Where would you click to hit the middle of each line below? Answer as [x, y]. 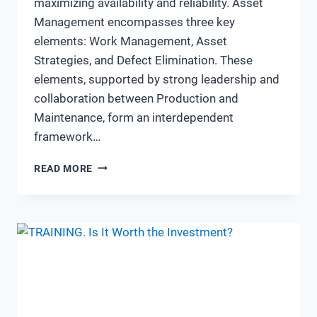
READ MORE [64, 168]
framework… [67, 136]
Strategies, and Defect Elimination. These [143, 60]
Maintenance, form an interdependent [134, 117]
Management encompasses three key [134, 22]
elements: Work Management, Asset [131, 41]
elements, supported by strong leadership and [157, 79]
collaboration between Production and [136, 98]
